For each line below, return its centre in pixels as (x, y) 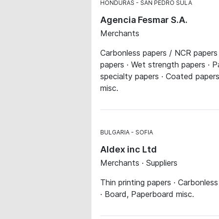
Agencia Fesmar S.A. (144, 20)
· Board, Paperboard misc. (147, 194)
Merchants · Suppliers (139, 163)
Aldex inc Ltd (129, 149)
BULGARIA (115, 132)
